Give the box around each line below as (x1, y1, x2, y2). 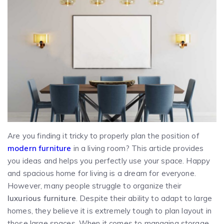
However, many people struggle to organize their (7, 181, 182, 191)
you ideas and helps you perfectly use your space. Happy (7, 156, 210, 166)
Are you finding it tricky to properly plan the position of (7, 131, 199, 141)
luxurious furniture (7, 193, 76, 203)
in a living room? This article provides (71, 143, 204, 153)
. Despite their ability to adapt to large (75, 193, 212, 203)
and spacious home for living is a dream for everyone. (7, 168, 196, 178)
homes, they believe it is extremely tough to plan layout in (7, 206, 211, 216)
